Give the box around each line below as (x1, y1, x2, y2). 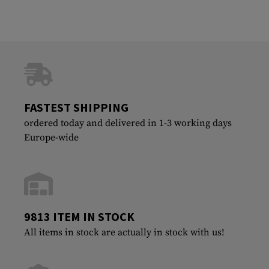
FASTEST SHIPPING (24, 99, 128, 115)
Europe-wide (24, 131, 79, 144)
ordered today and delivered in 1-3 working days (24, 116, 232, 129)
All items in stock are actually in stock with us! (24, 226, 225, 238)
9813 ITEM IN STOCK (24, 208, 134, 224)
